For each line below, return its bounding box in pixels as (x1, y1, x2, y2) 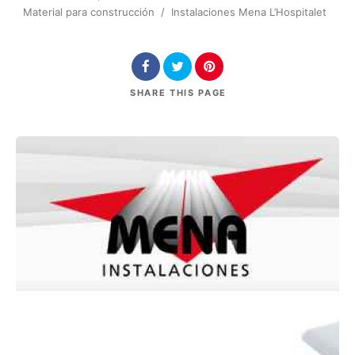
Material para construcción (22, 5, 155, 18)
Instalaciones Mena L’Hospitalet (170, 5, 326, 18)
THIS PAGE (170, 86, 227, 98)
